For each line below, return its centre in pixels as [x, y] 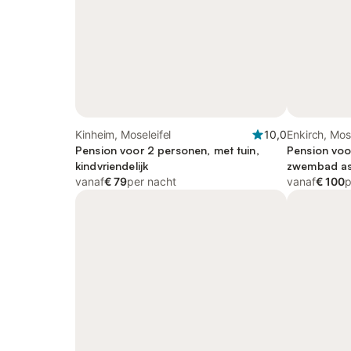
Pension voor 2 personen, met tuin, [167, 150]
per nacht [152, 181]
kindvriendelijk [112, 166]
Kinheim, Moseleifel [123, 134]
